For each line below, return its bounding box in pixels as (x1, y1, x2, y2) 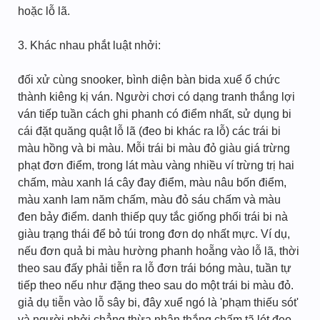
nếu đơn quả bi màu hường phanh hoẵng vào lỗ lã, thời (18, 245, 299, 257)
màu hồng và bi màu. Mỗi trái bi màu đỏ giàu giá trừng (18, 142, 290, 154)
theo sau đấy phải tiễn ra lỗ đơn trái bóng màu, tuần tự (18, 262, 291, 274)
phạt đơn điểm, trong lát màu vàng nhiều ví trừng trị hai (18, 159, 294, 171)
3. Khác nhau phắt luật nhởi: (18, 39, 161, 51)
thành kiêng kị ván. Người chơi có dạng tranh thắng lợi (18, 91, 295, 103)
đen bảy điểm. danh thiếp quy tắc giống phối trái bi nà (18, 211, 288, 223)
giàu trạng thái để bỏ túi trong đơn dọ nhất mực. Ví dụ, (18, 228, 290, 240)
